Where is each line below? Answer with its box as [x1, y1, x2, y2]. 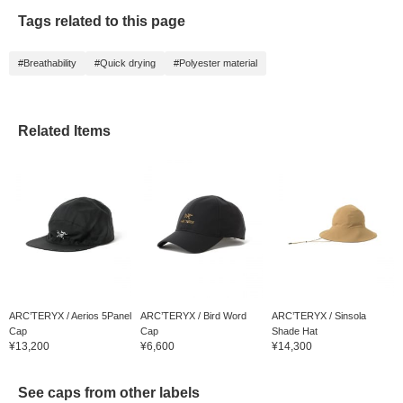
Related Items [18, 123, 111, 139]
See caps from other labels [18, 385, 200, 401]
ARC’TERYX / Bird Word [139, 310, 246, 322]
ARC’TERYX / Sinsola [271, 310, 366, 322]
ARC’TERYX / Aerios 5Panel [9, 310, 131, 322]
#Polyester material [174, 58, 257, 69]
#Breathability [18, 58, 76, 69]
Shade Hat [271, 326, 318, 337]
